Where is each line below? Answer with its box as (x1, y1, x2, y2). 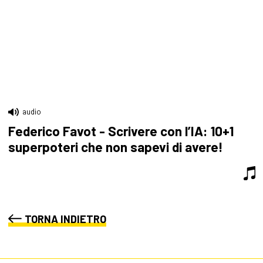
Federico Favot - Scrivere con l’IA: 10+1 (8, 123, 234, 140)
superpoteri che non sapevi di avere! (8, 139, 223, 156)
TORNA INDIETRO (24, 212, 106, 225)
